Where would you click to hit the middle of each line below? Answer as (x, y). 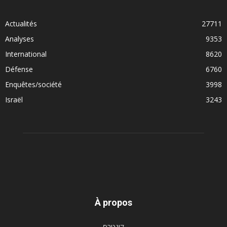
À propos (113, 202)
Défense (19, 69)
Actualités (21, 23)
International (26, 54)
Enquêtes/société (33, 84)
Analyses (20, 39)
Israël (14, 99)
